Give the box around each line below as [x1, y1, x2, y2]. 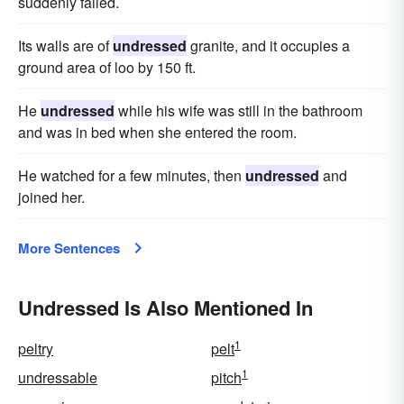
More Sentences [18, 238, 120, 258]
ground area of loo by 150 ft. [18, 57, 196, 78]
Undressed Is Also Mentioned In [18, 293, 313, 322]
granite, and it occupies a [187, 35, 350, 56]
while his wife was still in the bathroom [115, 100, 363, 121]
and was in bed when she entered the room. [18, 122, 297, 142]
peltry [18, 338, 53, 359]
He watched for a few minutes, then [18, 165, 245, 186]
